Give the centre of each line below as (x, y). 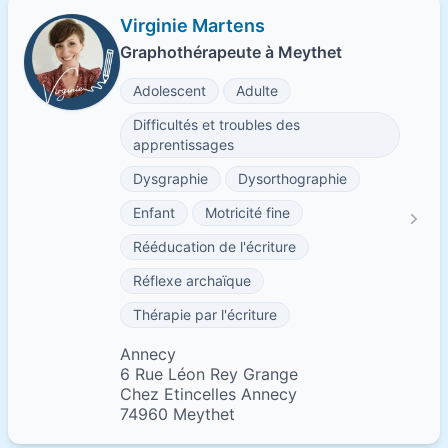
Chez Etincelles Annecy (208, 394)
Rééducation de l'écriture (214, 246)
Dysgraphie (170, 178)
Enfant (154, 212)
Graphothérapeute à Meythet (231, 52)
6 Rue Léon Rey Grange (209, 374)
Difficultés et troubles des (216, 124)
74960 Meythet (177, 414)
